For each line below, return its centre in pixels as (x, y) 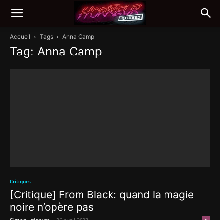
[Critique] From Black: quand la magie (102, 195)
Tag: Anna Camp (56, 51)
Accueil (20, 37)
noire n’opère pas (52, 207)
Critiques (20, 181)
